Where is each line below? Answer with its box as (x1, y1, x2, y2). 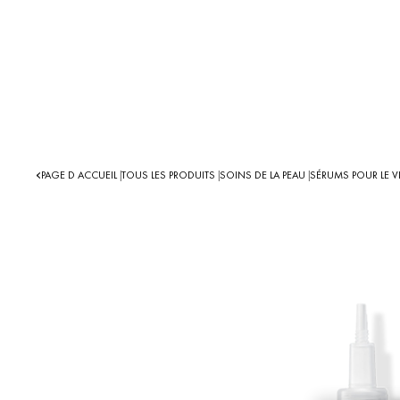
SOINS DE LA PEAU (220, 168, 308, 182)
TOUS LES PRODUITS (121, 168, 218, 182)
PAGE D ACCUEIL (41, 168, 120, 182)
